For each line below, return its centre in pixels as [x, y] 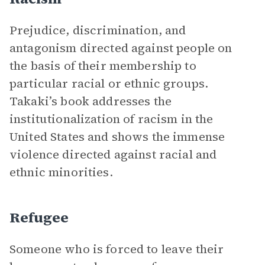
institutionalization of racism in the [112, 119]
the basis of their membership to [103, 66]
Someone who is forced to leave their [117, 249]
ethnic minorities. [61, 172]
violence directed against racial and [113, 154]
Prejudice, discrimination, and [98, 30]
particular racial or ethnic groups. [109, 83]
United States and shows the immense [117, 137]
